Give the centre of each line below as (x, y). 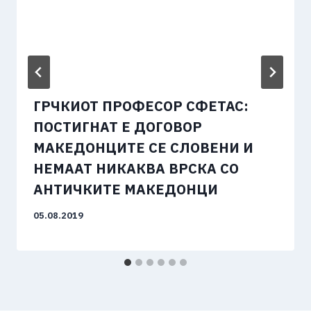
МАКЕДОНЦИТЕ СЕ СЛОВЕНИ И (143, 148)
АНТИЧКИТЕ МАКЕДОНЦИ (126, 190)
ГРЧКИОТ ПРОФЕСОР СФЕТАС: (141, 106)
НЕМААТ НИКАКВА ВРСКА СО (136, 169)
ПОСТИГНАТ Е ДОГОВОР (118, 127)
